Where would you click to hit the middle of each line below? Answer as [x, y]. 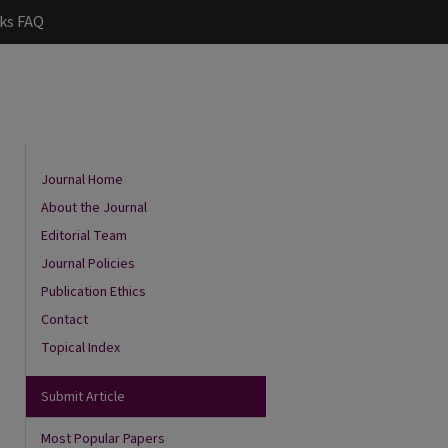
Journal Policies [88, 264]
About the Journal [94, 208]
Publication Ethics [93, 292]
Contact [64, 320]
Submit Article [83, 397]
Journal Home [82, 180]
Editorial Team [84, 236]
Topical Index [80, 348]
